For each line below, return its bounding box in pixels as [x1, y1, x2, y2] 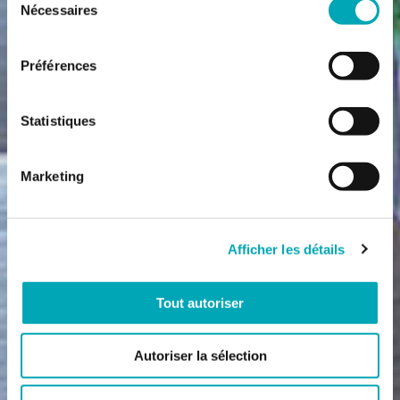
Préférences [21, 57, 97, 73]
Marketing [21, 168, 84, 184]
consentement [6, 27, 91, 43]
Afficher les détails [227, 241, 346, 257]
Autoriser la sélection [133, 347, 267, 363]
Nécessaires [21, 2, 98, 18]
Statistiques [21, 112, 96, 129]
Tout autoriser [156, 295, 244, 311]
